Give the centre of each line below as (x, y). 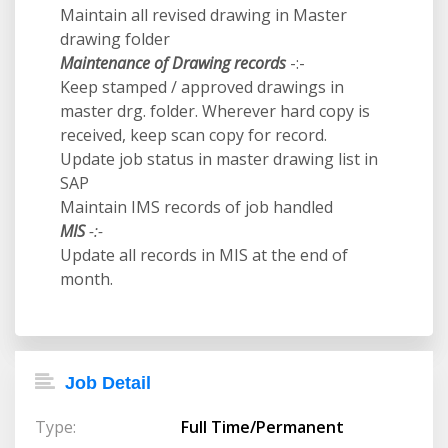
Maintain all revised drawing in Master (203, 15)
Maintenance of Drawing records (173, 63)
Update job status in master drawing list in (219, 159)
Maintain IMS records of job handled (196, 207)
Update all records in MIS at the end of (204, 255)
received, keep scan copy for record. (193, 135)
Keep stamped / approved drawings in (202, 87)
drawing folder (115, 39)
